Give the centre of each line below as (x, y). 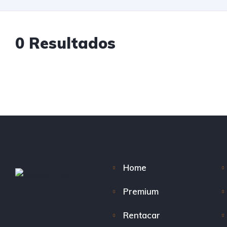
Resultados (70, 43)
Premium (141, 191)
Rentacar (141, 215)
